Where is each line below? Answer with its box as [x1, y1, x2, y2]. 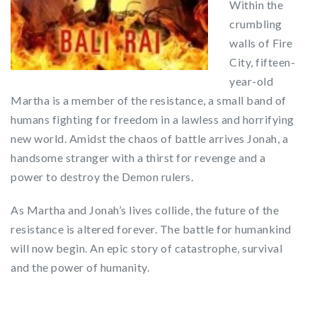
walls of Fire [229, 36, 293, 50]
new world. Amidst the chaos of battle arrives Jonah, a [11, 132, 288, 145]
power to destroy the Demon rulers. [11, 170, 193, 183]
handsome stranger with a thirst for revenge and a [11, 151, 266, 164]
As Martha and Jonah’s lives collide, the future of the [11, 203, 279, 217]
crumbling [229, 17, 282, 30]
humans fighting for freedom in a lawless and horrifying [11, 113, 294, 126]
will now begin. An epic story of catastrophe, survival [11, 241, 282, 255]
